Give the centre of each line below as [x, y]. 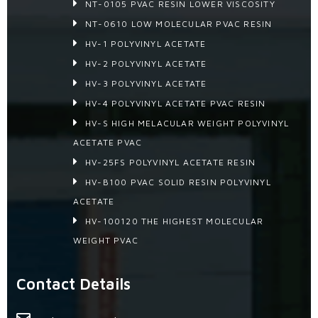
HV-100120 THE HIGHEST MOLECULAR [175, 221]
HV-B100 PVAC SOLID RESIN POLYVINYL [178, 182]
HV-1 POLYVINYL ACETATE [146, 44]
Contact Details [73, 284]
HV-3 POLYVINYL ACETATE [146, 84]
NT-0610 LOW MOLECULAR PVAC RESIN [179, 24]
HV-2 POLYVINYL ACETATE [146, 64]
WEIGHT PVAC [106, 241]
